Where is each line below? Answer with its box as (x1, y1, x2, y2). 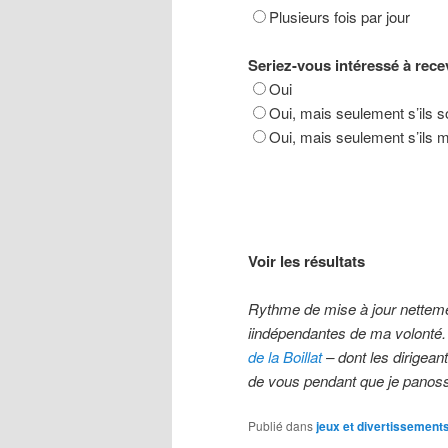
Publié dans (248, 417, 313, 435)
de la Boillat (248, 346, 322, 368)
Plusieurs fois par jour (269, 5, 410, 27)
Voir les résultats (248, 249, 365, 272)
